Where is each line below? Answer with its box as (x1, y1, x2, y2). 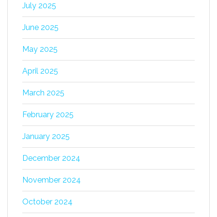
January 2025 (22, 132, 70, 141)
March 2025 (22, 88, 64, 97)
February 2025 (22, 110, 74, 119)
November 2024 (22, 175, 81, 185)
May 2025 (22, 45, 58, 54)
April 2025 (22, 66, 58, 76)
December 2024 (22, 154, 80, 163)
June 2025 (22, 23, 59, 32)
